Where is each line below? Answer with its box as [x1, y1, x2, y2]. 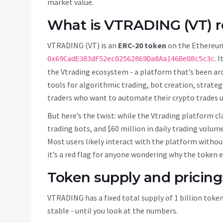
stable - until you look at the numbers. [47, 206, 178, 216]
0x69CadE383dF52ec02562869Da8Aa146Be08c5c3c [47, 55, 215, 63]
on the [166, 40, 192, 51]
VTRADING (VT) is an [47, 40, 118, 51]
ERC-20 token [118, 40, 166, 51]
